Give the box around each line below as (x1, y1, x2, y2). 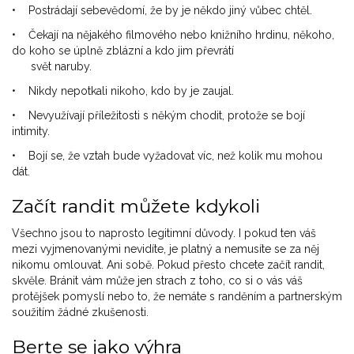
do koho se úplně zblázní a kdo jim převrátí (12, 44, 234, 58)
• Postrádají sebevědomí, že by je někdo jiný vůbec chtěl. (12, 4, 312, 17)
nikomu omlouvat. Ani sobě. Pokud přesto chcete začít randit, (12, 258, 325, 272)
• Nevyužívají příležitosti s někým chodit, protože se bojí (12, 109, 305, 122)
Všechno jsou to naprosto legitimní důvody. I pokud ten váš (12, 227, 316, 240)
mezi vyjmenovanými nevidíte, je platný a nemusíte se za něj (12, 243, 319, 256)
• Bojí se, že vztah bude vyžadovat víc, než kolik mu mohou (12, 149, 322, 163)
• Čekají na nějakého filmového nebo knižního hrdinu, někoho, (12, 28, 334, 42)
